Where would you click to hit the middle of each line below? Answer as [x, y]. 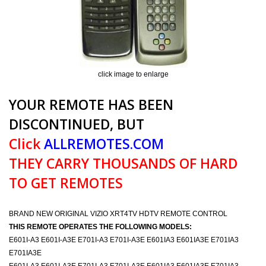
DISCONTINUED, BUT [77, 124]
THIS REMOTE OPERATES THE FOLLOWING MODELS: [100, 227]
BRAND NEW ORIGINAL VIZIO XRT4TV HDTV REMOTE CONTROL [118, 214]
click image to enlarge [133, 74]
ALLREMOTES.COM [102, 144]
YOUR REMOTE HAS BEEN [91, 104]
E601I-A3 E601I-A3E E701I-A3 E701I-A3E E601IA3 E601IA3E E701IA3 [124, 240]
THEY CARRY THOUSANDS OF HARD [123, 163]
